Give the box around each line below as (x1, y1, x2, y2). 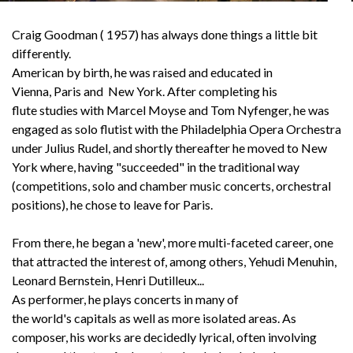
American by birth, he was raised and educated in (12, 65, 273, 80)
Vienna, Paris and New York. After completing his (12, 84, 277, 98)
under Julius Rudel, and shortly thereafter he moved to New (12, 140, 327, 155)
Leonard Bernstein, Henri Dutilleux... (12, 273, 206, 288)
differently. (12, 46, 71, 61)
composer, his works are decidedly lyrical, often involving (12, 329, 317, 344)
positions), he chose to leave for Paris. (12, 197, 215, 212)
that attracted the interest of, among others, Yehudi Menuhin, (12, 254, 336, 269)
